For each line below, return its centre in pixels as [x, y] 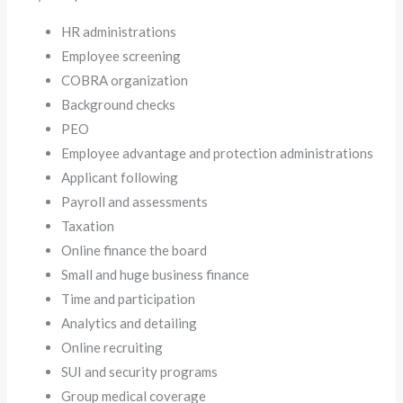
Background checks [119, 104]
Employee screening [121, 55]
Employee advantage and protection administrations [218, 152]
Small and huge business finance [156, 274]
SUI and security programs [140, 371]
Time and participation [129, 298]
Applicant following [120, 177]
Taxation [88, 225]
